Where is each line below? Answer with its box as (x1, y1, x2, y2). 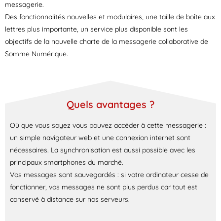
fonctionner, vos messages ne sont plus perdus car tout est (10, 183, 197, 191)
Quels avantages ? (67, 98, 154, 110)
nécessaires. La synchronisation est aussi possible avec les (10, 146, 195, 154)
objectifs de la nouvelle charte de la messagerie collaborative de (5, 37, 208, 46)
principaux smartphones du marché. (10, 158, 123, 167)
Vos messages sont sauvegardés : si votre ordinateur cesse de (10, 170, 209, 179)
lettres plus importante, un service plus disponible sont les (5, 25, 188, 34)
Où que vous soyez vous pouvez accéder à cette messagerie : (10, 121, 206, 130)
